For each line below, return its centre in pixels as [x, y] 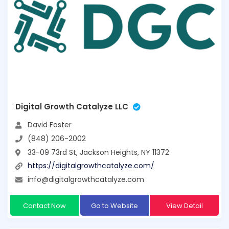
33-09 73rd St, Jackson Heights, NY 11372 [98, 152]
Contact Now [45, 205]
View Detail [184, 205]
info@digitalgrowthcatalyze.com [86, 179]
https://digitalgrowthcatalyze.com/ [91, 166]
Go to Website [114, 205]
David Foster [50, 125]
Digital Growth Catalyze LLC [72, 107]
